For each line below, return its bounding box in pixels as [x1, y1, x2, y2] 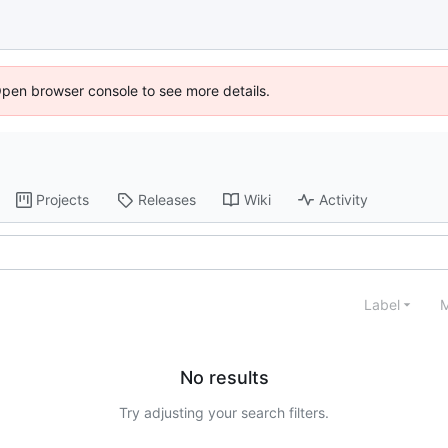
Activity [319, 191, 369, 209]
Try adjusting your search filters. [119, 404, 329, 422]
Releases [138, 191, 197, 209]
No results [179, 367, 269, 389]
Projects [36, 191, 90, 209]
